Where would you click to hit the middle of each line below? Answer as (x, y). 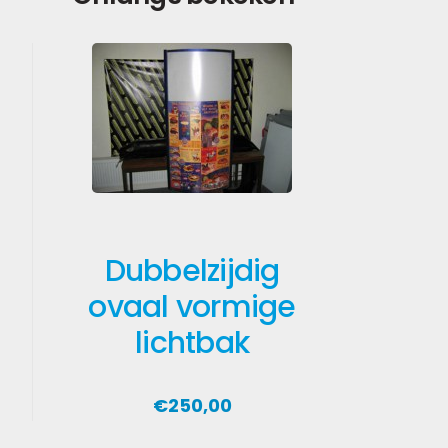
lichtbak (192, 343)
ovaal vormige (192, 307)
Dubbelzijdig (192, 271)
